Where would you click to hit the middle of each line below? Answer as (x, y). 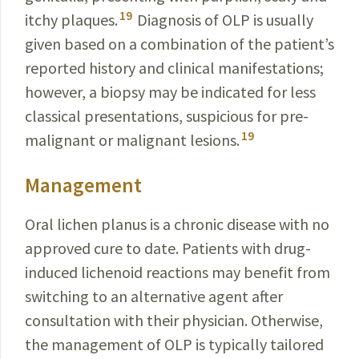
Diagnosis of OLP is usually (224, 20)
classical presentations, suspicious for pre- (167, 116)
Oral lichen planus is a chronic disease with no (177, 224)
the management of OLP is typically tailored (174, 344)
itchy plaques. (71, 20)
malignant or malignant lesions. (132, 140)
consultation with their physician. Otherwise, (174, 320)
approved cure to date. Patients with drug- (168, 248)
